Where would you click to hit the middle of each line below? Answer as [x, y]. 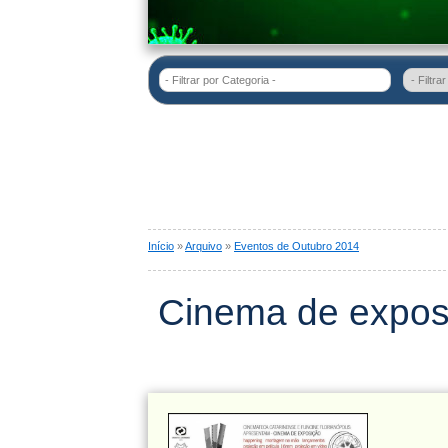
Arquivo [203, 246]
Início [161, 246]
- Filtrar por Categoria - [220, 80]
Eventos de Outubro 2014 [296, 246]
